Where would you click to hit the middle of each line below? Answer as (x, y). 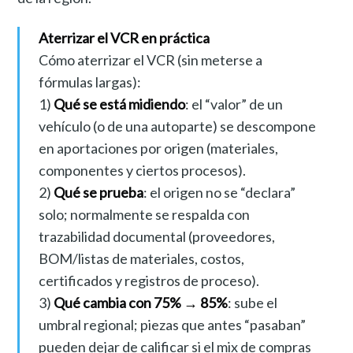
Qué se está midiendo (119, 104)
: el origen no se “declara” (219, 193)
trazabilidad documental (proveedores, (156, 237)
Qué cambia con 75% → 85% (140, 303)
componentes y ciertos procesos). (142, 171)
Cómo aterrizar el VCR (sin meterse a (150, 60)
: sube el (252, 303)
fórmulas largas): (89, 82)
